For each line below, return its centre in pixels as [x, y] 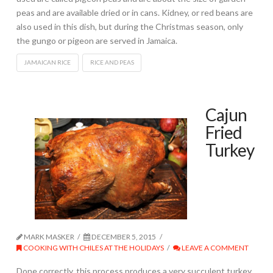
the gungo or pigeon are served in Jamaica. [97, 40]
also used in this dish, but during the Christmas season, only [129, 26]
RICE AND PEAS [112, 62]
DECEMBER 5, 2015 [123, 236]
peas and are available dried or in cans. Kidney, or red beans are [134, 12]
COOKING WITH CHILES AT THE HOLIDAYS [93, 247]
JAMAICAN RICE [48, 62]
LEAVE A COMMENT [215, 247]
